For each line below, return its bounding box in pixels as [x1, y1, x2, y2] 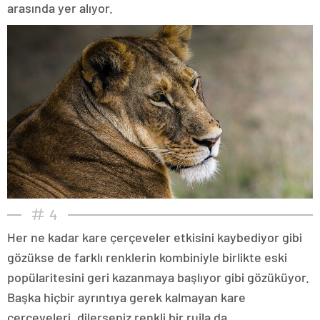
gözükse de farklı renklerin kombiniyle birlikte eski [7, 249, 287, 265]
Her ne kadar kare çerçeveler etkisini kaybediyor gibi [7, 229, 302, 245]
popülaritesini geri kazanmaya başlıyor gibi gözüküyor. [7, 269, 309, 285]
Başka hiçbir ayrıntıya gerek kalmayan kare [7, 289, 246, 305]
